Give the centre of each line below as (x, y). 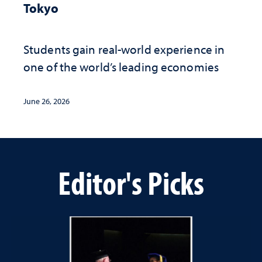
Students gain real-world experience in (124, 49)
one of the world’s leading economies (121, 67)
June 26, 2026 (46, 101)
